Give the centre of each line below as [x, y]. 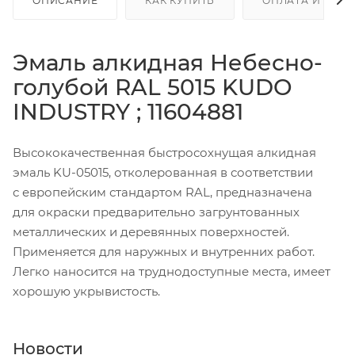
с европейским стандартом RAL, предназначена [162, 192]
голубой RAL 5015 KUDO [153, 87]
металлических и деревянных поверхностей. [151, 231]
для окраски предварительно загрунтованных [156, 212]
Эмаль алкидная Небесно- [168, 62]
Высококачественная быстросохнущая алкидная [164, 152]
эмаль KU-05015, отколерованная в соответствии [163, 172]
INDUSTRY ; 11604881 [131, 111]
